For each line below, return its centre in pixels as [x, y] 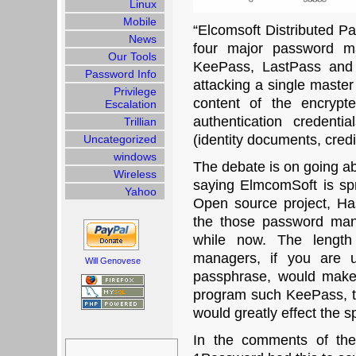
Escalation [131, 104]
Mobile [140, 21]
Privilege [135, 91]
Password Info [121, 74]
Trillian [140, 122]
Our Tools [132, 56]
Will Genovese [113, 261]
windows [135, 157]
